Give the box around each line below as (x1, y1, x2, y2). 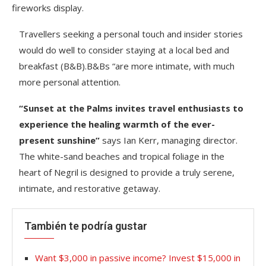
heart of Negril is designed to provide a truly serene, (19, 166, 235, 178)
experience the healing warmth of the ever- (19, 118, 216, 130)
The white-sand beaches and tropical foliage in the (19, 150, 225, 162)
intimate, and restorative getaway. (19, 182, 161, 194)
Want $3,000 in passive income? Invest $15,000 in (35, 251, 240, 264)
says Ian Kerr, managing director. (100, 134, 238, 146)
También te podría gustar (24, 219, 147, 232)
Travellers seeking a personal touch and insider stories (19, 27, 243, 40)
